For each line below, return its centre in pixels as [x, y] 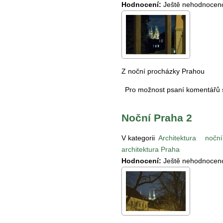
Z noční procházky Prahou [163, 71]
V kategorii [138, 138]
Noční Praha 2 [157, 118]
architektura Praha [151, 149]
